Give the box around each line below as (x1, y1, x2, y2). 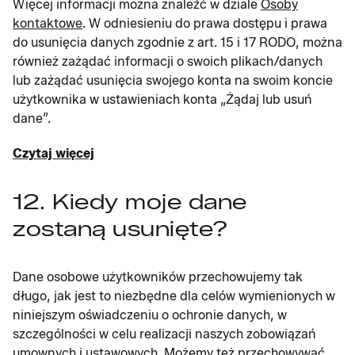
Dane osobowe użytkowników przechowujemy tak (13, 269, 303, 284)
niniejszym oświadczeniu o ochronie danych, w (13, 307, 287, 323)
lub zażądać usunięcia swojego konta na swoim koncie (13, 73, 333, 88)
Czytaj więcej (13, 146, 94, 161)
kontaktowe (13, 16, 82, 31)
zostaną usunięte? (13, 216, 228, 242)
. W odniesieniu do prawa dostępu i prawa (82, 16, 327, 31)
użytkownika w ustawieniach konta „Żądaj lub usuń (13, 92, 312, 107)
